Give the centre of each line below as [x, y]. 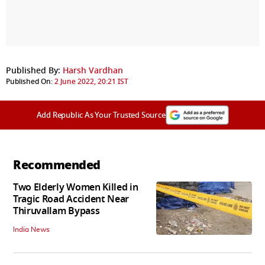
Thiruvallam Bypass [56, 211]
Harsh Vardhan [93, 70]
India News [31, 229]
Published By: [33, 70]
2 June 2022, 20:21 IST [91, 81]
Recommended [57, 165]
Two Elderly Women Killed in [76, 187]
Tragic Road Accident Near [71, 199]
